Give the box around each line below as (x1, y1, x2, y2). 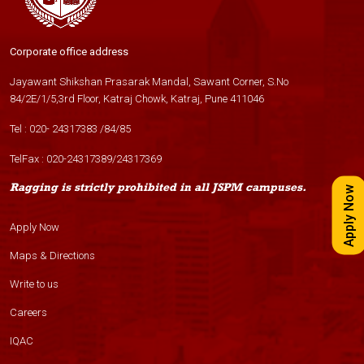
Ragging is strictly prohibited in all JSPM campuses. (10, 180, 306, 194)
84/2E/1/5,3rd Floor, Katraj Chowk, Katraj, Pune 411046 (10, 93, 264, 105)
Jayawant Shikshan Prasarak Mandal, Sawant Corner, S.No (10, 76, 288, 88)
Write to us (10, 278, 58, 290)
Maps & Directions (10, 249, 95, 262)
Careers (10, 306, 47, 318)
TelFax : (10, 153, 46, 165)
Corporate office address (10, 45, 128, 58)
